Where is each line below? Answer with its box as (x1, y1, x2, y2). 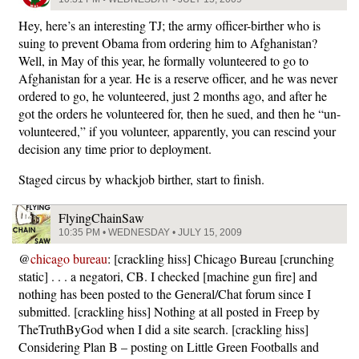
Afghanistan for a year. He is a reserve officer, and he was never (18, 69, 337, 87)
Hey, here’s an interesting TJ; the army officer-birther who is (18, 16, 321, 34)
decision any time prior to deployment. (18, 139, 212, 157)
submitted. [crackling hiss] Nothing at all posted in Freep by (18, 302, 320, 320)
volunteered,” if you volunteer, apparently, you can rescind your (18, 122, 336, 139)
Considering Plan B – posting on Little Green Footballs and (18, 337, 319, 355)
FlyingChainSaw (58, 208, 144, 226)
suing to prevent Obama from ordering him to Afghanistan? (18, 34, 317, 51)
